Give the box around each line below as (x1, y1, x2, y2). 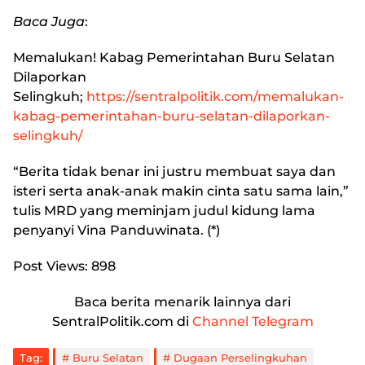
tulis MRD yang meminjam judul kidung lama (13, 203, 315, 218)
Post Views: (13, 258, 88, 274)
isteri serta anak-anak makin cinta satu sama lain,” (13, 183, 349, 199)
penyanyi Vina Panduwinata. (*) (13, 222, 220, 238)
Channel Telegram (191, 314, 314, 329)
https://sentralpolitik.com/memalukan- (86, 89, 344, 104)
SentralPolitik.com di (51, 314, 192, 329)
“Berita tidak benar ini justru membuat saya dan (13, 164, 336, 179)
